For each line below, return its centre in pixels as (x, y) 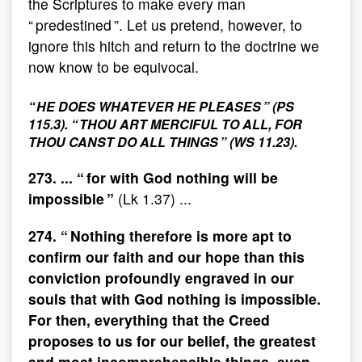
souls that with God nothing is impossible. (175, 299)
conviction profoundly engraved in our (161, 278)
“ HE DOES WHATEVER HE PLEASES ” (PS (161, 106)
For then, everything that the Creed (149, 320)
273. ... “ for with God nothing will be (153, 177)
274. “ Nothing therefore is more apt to (160, 236)
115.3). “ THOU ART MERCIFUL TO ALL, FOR (165, 124)
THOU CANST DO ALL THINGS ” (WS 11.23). (163, 142)
